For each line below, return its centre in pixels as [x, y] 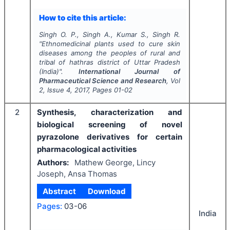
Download [107, 191]
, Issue [54, 90]
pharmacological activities [87, 149]
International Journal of [129, 71]
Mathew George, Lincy [115, 163]
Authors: [53, 163]
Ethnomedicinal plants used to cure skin [111, 43]
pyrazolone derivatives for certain [110, 137]
